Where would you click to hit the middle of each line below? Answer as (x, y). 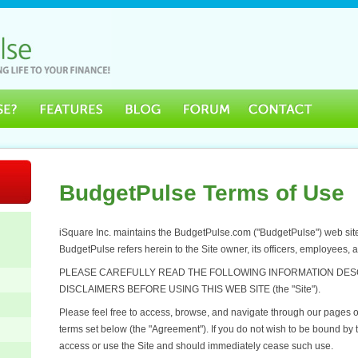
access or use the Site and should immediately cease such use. (196, 346)
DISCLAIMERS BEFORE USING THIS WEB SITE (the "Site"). (190, 289)
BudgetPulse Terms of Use (202, 193)
